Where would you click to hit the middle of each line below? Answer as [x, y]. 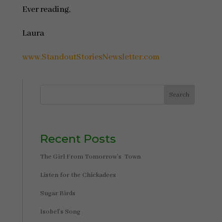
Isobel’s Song [60, 212]
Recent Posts [78, 139]
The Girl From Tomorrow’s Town [90, 157]
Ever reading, [46, 10]
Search [179, 95]
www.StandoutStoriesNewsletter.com [91, 57]
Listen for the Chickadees [78, 175]
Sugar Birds [57, 194]
